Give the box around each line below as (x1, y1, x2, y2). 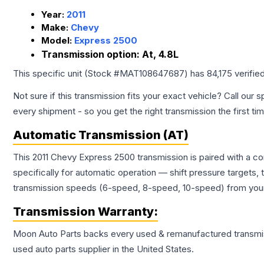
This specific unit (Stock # (13, 68, 120, 80)
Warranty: (95, 204, 158, 219)
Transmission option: (41, 48, 142, 61)
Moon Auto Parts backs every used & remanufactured (13, 228, 234, 240)
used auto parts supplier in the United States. (13, 243, 194, 255)
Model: (41, 35, 74, 47)
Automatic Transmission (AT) (13, 128, 189, 143)
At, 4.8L (142, 48, 179, 61)
